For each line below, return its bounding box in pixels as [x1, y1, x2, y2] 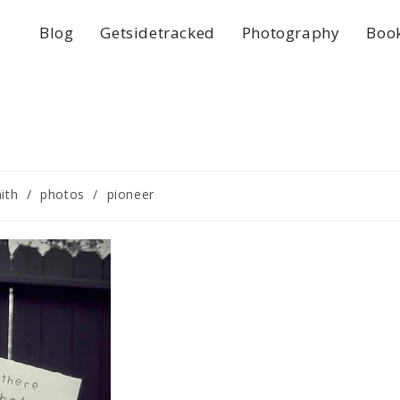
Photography [241, 22, 340, 43]
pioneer [106, 186, 154, 203]
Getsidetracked [100, 22, 215, 43]
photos [40, 186, 85, 203]
